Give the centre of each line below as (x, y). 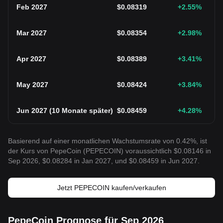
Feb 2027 (32, 7)
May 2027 (32, 85)
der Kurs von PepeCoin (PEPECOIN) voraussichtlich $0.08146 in (110, 151)
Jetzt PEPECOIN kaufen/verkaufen (111, 188)
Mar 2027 (32, 33)
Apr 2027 (31, 59)
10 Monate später (81, 111)
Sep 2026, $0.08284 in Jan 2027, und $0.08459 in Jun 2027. (104, 161)
